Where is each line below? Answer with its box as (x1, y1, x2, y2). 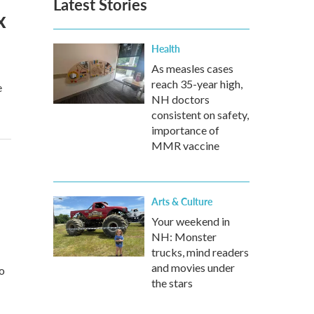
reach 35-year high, (151, 77, 243, 90)
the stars (151, 276, 193, 289)
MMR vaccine (151, 139, 219, 152)
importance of (151, 123, 219, 137)
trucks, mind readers (151, 245, 249, 259)
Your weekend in (151, 214, 230, 228)
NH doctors (151, 93, 210, 106)
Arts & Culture (151, 194, 212, 208)
